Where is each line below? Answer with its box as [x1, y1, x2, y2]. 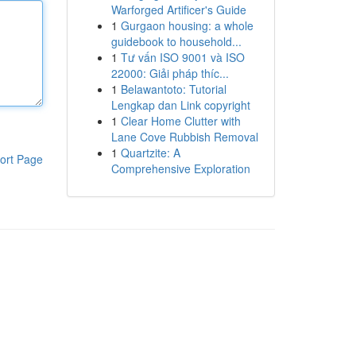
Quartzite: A [120, 145, 180, 161]
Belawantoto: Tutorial [120, 81, 226, 97]
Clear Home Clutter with [120, 113, 241, 129]
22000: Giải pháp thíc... [110, 65, 229, 81]
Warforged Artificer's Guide [110, 2, 246, 17]
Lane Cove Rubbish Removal [110, 129, 258, 145]
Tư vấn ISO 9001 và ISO [120, 49, 245, 65]
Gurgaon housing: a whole [120, 17, 253, 33]
